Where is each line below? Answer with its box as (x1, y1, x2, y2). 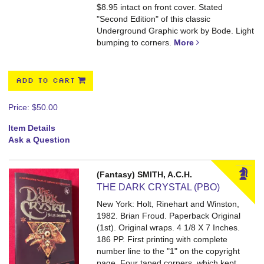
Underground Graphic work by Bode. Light (97, 26, 255, 35)
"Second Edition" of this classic (97, 14, 211, 24)
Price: (8, 103, 32, 112)
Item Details (8, 123, 55, 133)
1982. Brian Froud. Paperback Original (97, 211, 241, 220)
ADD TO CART (16, 77, 75, 85)
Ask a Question (8, 135, 70, 144)
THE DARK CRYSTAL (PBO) (97, 182, 220, 192)
